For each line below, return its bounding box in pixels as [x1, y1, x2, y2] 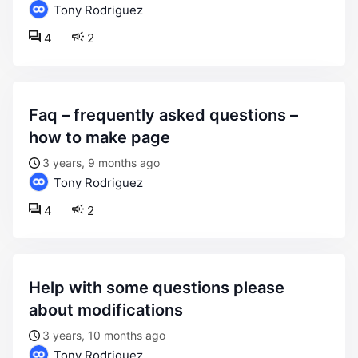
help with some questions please [29, 278, 41, 297]
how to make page [29, 128, 170, 147]
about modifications [29, 300, 183, 320]
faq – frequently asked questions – [29, 105, 38, 125]
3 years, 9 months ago [42, 156, 160, 169]
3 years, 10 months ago [42, 328, 165, 342]
